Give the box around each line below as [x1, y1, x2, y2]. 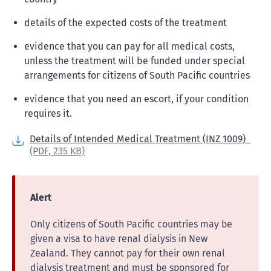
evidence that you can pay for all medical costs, [24, 41, 235, 52]
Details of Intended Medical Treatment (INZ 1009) [30, 133, 250, 145]
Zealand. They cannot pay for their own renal [30, 247, 225, 259]
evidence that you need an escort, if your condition [24, 93, 249, 105]
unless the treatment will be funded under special [24, 55, 245, 67]
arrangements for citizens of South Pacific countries [24, 70, 250, 81]
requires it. [24, 108, 72, 119]
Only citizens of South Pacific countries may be [30, 218, 232, 230]
